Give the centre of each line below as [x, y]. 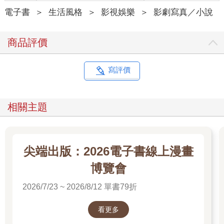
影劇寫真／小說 [183, 12]
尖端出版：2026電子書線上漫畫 [108, 151]
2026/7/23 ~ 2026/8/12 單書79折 [80, 187]
